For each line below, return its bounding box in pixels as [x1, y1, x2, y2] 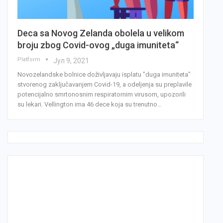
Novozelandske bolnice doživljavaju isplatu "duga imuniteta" [17, 71, 191, 79]
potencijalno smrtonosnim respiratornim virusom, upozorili [17, 91, 186, 99]
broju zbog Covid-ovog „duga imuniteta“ [17, 40, 179, 51]
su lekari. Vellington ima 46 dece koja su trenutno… [17, 101, 162, 109]
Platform [17, 56, 42, 63]
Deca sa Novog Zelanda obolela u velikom [17, 28, 184, 39]
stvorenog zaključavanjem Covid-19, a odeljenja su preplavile [17, 81, 192, 89]
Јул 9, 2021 [53, 57, 89, 65]
